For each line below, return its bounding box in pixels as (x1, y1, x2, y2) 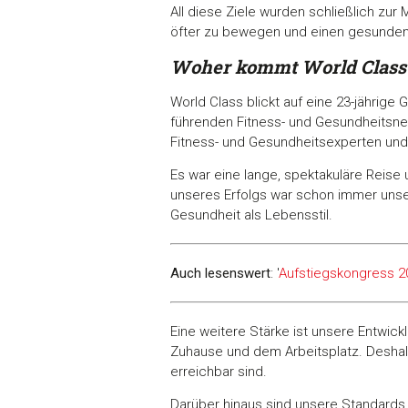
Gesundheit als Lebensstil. (170, 207, 332, 224)
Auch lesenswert (170, 265, 270, 282)
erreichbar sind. (170, 363, 267, 381)
